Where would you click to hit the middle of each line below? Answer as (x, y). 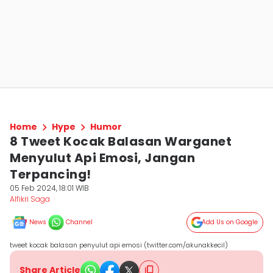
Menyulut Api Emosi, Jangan (102, 158)
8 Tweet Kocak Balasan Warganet (121, 141)
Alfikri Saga (30, 199)
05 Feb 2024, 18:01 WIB (49, 188)
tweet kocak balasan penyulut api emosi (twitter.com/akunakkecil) (119, 245)
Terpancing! (51, 174)
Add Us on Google (230, 222)
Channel (79, 222)
